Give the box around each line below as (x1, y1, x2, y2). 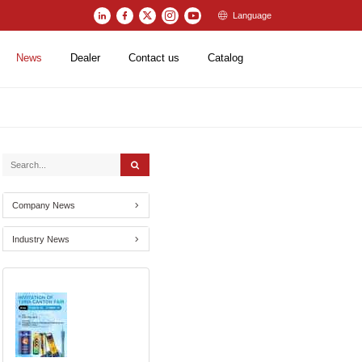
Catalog (208, 53, 243, 65)
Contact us (128, 53, 180, 65)
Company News (12, 200, 76, 211)
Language (232, 11, 271, 21)
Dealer (70, 53, 101, 65)
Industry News (12, 234, 70, 244)
